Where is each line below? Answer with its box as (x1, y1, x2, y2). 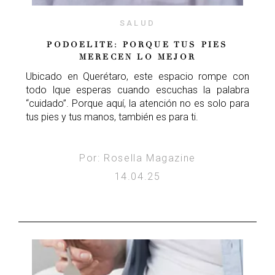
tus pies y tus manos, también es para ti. (26, 110, 198, 123)
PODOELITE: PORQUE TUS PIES (47, 39, 228, 50)
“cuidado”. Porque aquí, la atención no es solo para (26, 97, 249, 109)
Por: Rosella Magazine (79, 152, 196, 164)
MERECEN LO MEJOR (79, 52, 196, 62)
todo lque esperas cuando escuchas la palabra (26, 83, 249, 96)
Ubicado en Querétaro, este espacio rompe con (26, 70, 249, 82)
